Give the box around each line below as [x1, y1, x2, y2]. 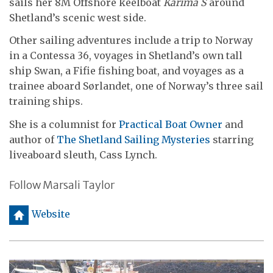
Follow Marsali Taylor [9, 177, 115, 192]
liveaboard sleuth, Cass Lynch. [9, 148, 157, 161]
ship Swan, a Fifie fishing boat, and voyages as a [9, 65, 244, 77]
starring [210, 133, 253, 146]
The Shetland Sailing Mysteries [57, 133, 210, 146]
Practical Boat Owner [119, 118, 222, 130]
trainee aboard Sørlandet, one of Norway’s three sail [9, 80, 263, 92]
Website [32, 208, 70, 220]
